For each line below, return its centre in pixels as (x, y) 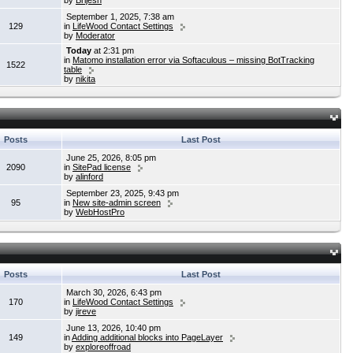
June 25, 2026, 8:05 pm (110, 158)
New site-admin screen (117, 203)
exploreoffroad (103, 347)
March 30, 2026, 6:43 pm (113, 292)
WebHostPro (100, 212)
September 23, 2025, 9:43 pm (121, 193)
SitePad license (102, 167)
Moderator (95, 35)
